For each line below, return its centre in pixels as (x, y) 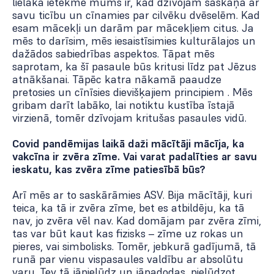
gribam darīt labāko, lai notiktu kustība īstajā (124, 105)
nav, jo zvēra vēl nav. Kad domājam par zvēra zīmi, (137, 221)
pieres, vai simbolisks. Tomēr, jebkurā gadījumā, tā (134, 246)
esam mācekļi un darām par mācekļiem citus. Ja (133, 28)
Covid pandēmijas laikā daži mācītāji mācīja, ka (128, 144)
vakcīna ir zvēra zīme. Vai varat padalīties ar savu (135, 157)
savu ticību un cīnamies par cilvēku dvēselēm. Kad (136, 15)
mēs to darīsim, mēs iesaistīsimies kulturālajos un (134, 41)
